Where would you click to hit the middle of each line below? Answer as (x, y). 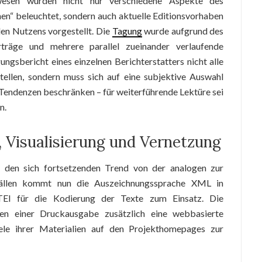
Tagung (127, 31)
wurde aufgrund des (183, 31)
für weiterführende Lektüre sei (163, 92)
